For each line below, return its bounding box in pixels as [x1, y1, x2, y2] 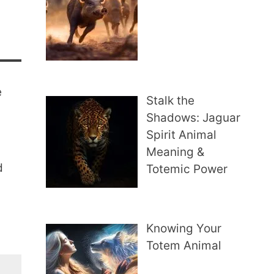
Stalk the [146, 94, 195, 108]
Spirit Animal [146, 128, 217, 143]
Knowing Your [146, 221, 222, 235]
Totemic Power [146, 162, 228, 177]
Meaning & [146, 145, 205, 160]
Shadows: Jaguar [146, 111, 241, 125]
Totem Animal [146, 238, 222, 253]
